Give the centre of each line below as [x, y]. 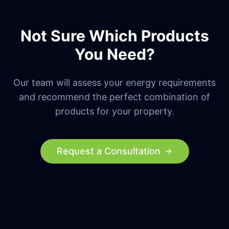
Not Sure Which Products [114, 36]
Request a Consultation [108, 151]
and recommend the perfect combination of [114, 97]
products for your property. [114, 111]
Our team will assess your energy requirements [114, 82]
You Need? [114, 54]
